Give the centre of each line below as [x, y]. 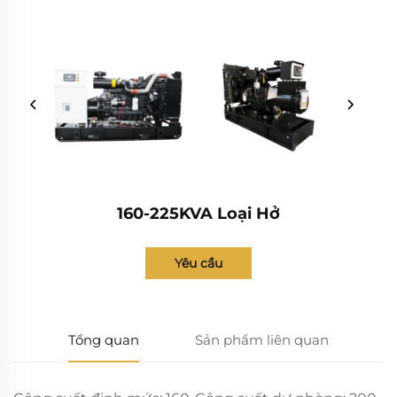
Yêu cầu [198, 263]
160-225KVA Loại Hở [198, 213]
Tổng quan [104, 339]
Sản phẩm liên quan [261, 339]
